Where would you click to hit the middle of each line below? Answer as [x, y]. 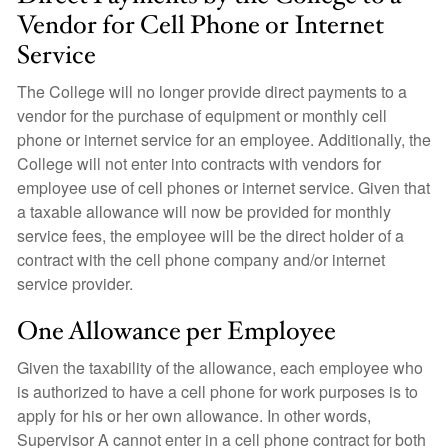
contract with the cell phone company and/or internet [201, 259]
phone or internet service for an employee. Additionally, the [224, 139]
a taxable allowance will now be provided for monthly [204, 211]
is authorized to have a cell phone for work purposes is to [217, 391]
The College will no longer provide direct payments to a [212, 91]
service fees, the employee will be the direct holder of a [210, 235]
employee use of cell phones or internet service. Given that [223, 187]
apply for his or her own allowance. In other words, [194, 415]
